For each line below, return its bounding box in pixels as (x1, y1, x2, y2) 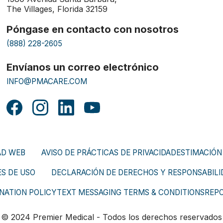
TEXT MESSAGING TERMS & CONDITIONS (56, 188, 205, 198)
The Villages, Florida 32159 (6, 4, 108, 14)
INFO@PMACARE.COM (6, 77, 88, 87)
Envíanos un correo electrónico (6, 61, 159, 74)
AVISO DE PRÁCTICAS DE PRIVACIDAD (41, 148, 176, 158)
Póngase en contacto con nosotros (6, 23, 179, 36)
